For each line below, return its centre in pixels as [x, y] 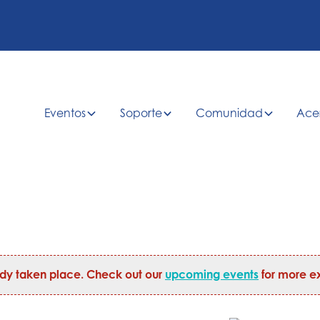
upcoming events [212, 275]
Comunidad [230, 114]
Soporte [141, 114]
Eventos [65, 114]
